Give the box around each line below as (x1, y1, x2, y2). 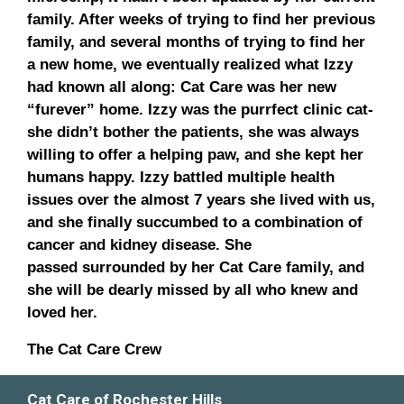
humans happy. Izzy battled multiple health (27, 168, 335, 186)
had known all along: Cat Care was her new (27, 78, 336, 96)
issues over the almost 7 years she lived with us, (27, 190, 375, 208)
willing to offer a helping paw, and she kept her (27, 145, 363, 163)
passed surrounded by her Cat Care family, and (27, 258, 364, 276)
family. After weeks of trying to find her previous (27, 10, 375, 28)
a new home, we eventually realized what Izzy (27, 55, 353, 73)
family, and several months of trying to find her (27, 32, 365, 50)
